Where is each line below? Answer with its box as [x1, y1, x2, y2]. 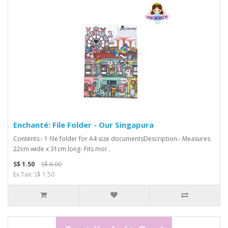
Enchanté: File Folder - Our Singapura [13, 120, 154, 130]
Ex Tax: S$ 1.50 [13, 170, 54, 179]
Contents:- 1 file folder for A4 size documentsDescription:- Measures [13, 134, 210, 143]
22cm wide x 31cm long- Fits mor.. [13, 145, 110, 153]
